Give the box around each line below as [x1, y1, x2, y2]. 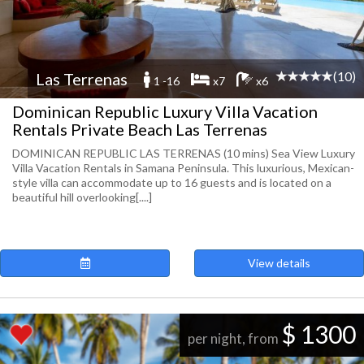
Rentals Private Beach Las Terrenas [12, 119, 267, 139]
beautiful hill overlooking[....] [12, 190, 152, 204]
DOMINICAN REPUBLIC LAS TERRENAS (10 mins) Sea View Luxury [12, 146, 355, 160]
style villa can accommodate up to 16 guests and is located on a [12, 175, 331, 189]
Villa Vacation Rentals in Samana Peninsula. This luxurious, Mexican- [12, 161, 354, 175]
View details [248, 256, 310, 270]
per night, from [188, 330, 281, 347]
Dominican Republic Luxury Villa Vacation [12, 102, 318, 121]
